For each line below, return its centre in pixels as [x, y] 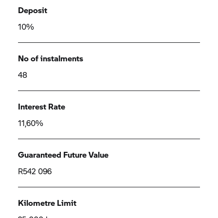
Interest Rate [42, 106]
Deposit [33, 10]
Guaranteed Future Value [64, 154]
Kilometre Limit [47, 203]
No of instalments [51, 58]
